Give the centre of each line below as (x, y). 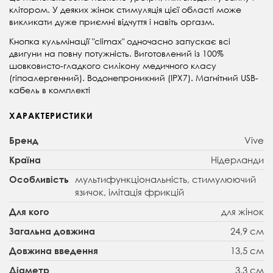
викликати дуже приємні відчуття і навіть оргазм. (112, 21)
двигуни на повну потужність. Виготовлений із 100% (116, 53)
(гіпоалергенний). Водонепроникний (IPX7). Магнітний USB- (134, 77)
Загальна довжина (52, 231)
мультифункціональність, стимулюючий (165, 179)
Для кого (29, 211)
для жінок (243, 211)
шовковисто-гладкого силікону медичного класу (113, 65)
